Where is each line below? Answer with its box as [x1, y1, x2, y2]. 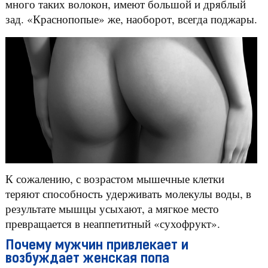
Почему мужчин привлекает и [5, 239, 188, 253]
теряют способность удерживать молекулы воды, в [5, 185, 251, 201]
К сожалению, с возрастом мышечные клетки [5, 170, 224, 186]
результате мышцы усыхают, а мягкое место [5, 200, 219, 216]
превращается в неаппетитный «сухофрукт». [5, 215, 220, 231]
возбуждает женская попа [5, 252, 169, 266]
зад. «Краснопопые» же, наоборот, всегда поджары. [5, 11, 257, 27]
